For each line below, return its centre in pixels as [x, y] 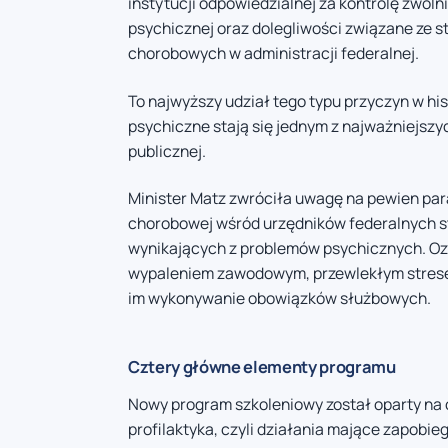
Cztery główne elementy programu [262, 367]
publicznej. [167, 150]
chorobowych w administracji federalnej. [273, 53]
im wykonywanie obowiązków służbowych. [279, 298]
